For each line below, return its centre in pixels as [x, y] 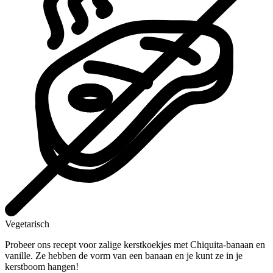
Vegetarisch [27, 224]
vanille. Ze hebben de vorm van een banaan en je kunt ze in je [124, 256]
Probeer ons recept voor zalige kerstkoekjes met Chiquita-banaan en [135, 245]
